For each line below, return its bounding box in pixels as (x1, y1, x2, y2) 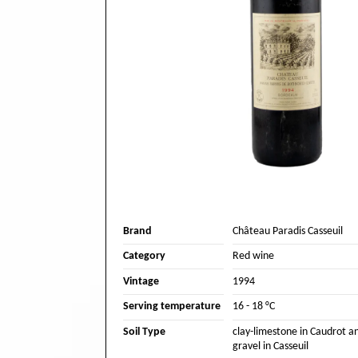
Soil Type (123, 325, 165, 338)
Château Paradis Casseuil (232, 225, 343, 237)
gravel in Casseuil (232, 340, 308, 352)
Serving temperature (123, 300, 221, 313)
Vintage (123, 275, 159, 288)
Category (123, 250, 165, 263)
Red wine (232, 250, 274, 263)
